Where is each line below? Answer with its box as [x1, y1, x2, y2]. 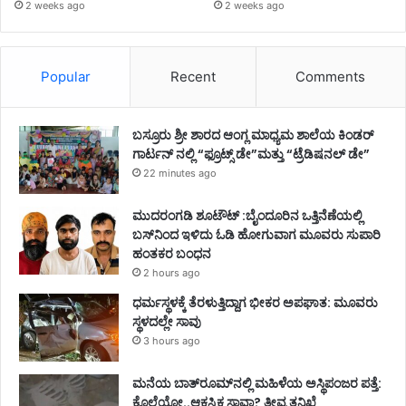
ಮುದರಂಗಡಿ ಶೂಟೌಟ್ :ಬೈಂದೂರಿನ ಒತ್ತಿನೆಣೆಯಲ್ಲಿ [132, 206, 362, 225]
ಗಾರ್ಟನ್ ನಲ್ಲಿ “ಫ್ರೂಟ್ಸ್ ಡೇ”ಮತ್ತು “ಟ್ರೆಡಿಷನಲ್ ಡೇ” [132, 144, 370, 163]
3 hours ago [143, 333, 200, 347]
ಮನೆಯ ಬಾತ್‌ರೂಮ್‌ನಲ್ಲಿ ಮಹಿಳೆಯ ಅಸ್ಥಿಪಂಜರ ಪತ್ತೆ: [132, 373, 384, 392]
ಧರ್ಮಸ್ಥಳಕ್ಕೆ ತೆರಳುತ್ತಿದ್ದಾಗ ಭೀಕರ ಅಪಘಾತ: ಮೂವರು [132, 293, 378, 312]
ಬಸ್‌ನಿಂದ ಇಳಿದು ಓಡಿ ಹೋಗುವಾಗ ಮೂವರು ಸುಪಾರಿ [132, 225, 381, 244]
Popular [40, 67, 91, 85]
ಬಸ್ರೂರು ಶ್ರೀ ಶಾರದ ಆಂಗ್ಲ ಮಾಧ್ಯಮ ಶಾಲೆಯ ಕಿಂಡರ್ [132, 125, 373, 144]
